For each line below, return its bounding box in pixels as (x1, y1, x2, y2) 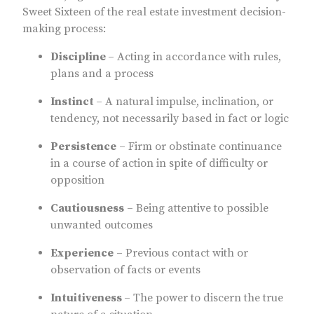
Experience (50, 246, 114, 261)
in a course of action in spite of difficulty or (50, 156, 268, 171)
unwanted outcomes (50, 218, 153, 233)
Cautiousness (50, 201, 124, 216)
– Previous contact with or (114, 246, 248, 261)
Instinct (50, 95, 96, 109)
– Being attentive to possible (124, 201, 268, 216)
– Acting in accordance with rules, (108, 50, 281, 64)
